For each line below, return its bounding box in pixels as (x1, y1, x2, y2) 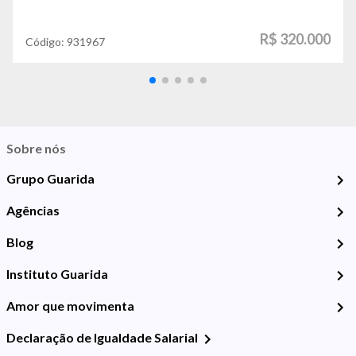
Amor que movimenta (6, 298, 134, 313)
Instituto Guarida (6, 266, 108, 281)
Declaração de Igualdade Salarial (6, 330, 198, 345)
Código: (25, 35, 67, 48)
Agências (6, 203, 60, 218)
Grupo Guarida (6, 171, 95, 186)
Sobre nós (6, 141, 66, 156)
